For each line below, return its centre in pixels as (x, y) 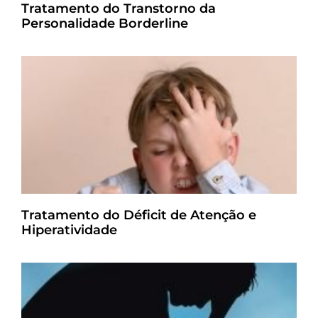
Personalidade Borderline (105, 23)
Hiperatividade (69, 230)
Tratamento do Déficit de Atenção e (139, 215)
